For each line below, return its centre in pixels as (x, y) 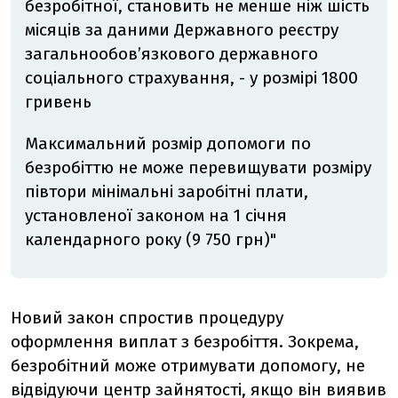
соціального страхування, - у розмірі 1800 (191, 78)
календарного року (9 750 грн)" (151, 240)
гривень (58, 102)
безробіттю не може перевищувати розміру (198, 168)
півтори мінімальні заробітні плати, (167, 192)
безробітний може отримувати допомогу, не (188, 366)
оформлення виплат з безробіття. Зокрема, (185, 342)
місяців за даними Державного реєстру (182, 30)
